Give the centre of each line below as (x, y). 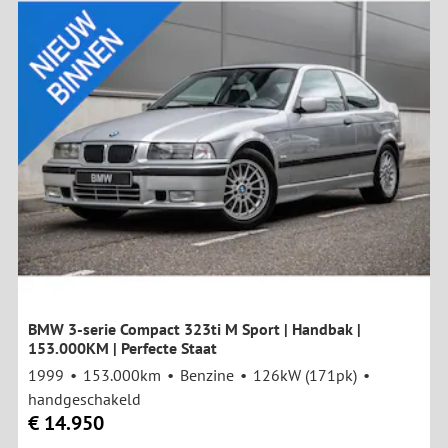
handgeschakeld (84, 399)
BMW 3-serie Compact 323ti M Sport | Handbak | (194, 329)
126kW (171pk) (305, 375)
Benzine (207, 375)
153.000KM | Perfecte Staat (122, 348)
